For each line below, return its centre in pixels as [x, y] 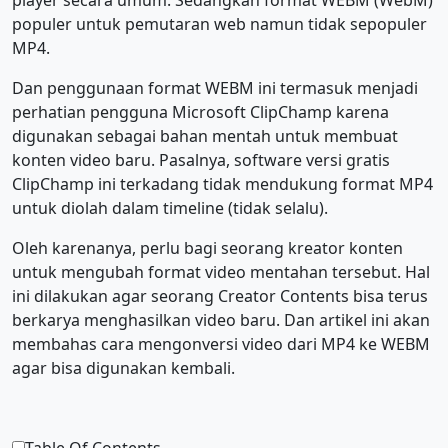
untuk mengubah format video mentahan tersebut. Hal [221, 272]
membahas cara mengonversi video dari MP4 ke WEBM [221, 344]
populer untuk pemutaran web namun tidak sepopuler [219, 24]
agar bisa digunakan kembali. [125, 368]
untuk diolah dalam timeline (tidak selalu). [170, 208]
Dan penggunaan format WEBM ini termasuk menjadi [215, 88]
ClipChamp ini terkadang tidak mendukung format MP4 [222, 184]
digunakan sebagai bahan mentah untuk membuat [205, 136]
